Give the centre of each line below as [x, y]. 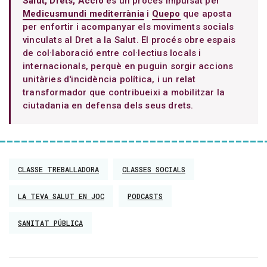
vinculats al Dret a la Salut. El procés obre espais [129, 40]
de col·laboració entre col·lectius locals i [112, 53]
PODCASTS [145, 196]
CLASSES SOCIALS [154, 169]
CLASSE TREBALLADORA [58, 169]
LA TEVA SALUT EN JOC [61, 196]
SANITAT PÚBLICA [50, 223]
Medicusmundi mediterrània [83, 14]
